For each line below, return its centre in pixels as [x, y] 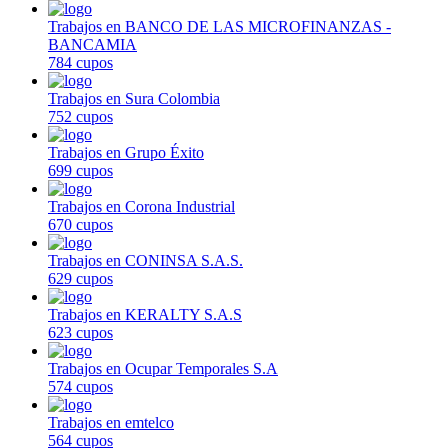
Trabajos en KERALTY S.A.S [145, 314]
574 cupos [80, 386]
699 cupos [80, 170]
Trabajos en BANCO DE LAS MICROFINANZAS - [219, 26]
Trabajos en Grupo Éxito [126, 152]
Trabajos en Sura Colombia [134, 98]
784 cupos [80, 62]
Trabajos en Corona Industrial [141, 206]
